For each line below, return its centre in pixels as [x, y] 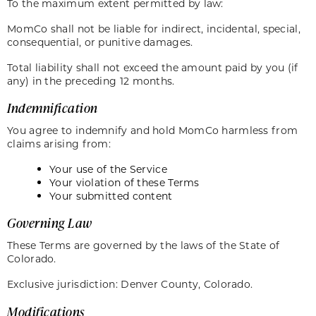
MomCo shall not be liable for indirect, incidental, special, [154, 28]
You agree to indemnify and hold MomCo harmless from [153, 130]
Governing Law [50, 223]
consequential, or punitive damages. [103, 42]
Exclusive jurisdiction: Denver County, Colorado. [133, 284]
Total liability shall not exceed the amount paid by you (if [153, 67]
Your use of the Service [108, 169]
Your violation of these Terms [124, 183]
